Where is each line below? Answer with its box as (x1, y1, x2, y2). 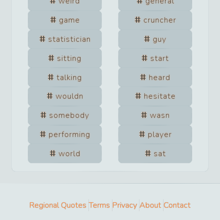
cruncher (143, 15, 176, 26)
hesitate (143, 91, 176, 102)
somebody (49, 110, 89, 121)
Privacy (112, 200, 137, 211)
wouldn (55, 91, 83, 102)
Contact (164, 200, 191, 211)
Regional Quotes (29, 200, 86, 211)
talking (56, 72, 82, 83)
